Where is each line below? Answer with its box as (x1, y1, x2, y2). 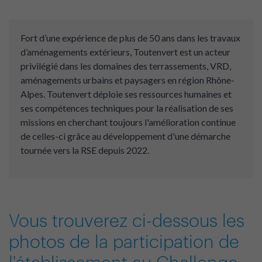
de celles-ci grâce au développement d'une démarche (20, 130, 230, 142)
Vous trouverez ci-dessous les (9, 209, 244, 230)
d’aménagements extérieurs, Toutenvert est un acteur (20, 46, 230, 57)
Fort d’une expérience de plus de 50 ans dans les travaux (20, 32, 240, 43)
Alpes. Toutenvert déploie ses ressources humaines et (20, 88, 232, 99)
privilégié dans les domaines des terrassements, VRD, (20, 60, 231, 71)
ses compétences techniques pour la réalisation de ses (20, 102, 233, 113)
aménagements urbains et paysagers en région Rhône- (20, 74, 235, 85)
